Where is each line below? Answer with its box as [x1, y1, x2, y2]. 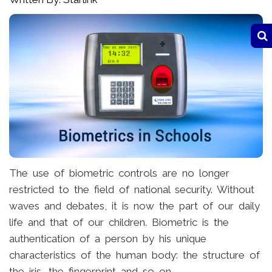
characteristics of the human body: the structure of [9, 248, 260, 261]
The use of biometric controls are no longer [9, 166, 229, 179]
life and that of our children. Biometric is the [9, 216, 229, 228]
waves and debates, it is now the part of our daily [9, 199, 260, 212]
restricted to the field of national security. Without [9, 183, 254, 195]
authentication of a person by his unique [9, 232, 206, 245]
